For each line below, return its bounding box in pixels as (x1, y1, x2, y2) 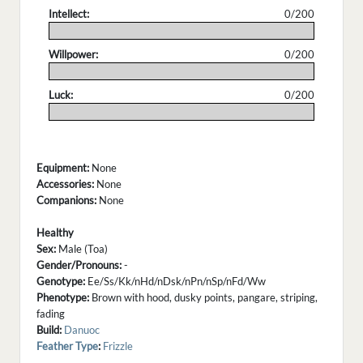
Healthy (36, 226, 74, 240)
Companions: (36, 194, 96, 207)
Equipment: (36, 161, 89, 175)
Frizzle (103, 340, 133, 353)
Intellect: (49, 7, 89, 21)
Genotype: (36, 275, 85, 288)
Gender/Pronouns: (36, 258, 122, 272)
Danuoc (64, 323, 100, 337)
